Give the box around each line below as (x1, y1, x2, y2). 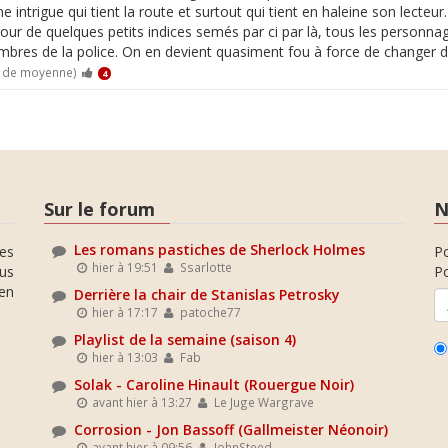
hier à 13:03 (89, 349, 159, 365)
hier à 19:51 (89, 259, 159, 275)
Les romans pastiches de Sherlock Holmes (74, 240, 365, 259)
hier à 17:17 (89, 304, 159, 320)
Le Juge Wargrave (210, 394, 314, 410)
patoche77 (176, 304, 241, 320)
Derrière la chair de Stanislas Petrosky (74, 285, 340, 304)
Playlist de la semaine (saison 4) (74, 330, 296, 349)
